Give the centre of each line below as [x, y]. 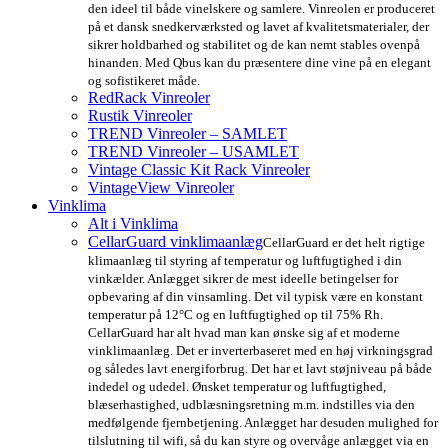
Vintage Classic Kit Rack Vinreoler [199, 170]
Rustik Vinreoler [140, 116]
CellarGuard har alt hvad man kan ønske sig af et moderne [244, 333]
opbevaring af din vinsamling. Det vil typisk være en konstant [255, 297]
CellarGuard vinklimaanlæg [175, 242]
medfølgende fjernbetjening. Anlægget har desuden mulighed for [263, 423]
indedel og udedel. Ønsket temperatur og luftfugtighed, [237, 387]
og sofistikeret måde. [144, 81]
